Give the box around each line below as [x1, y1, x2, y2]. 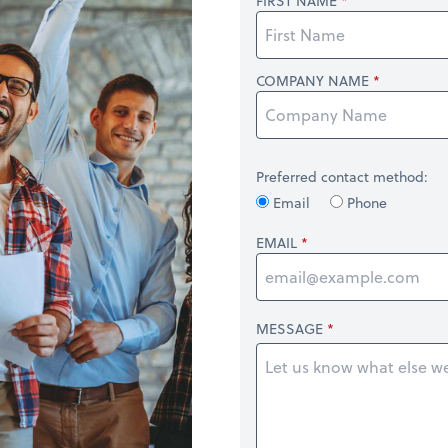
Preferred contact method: [256, 166, 428, 187]
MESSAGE [256, 318, 323, 339]
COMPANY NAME [256, 70, 369, 91]
